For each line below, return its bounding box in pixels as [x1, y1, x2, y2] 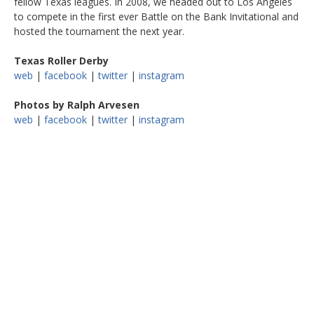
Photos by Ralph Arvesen [14, 97, 139, 111]
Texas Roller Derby [14, 53, 109, 67]
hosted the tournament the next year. [14, 24, 184, 38]
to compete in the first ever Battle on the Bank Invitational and [14, 9, 299, 23]
